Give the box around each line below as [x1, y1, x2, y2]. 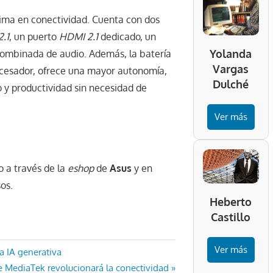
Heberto [210, 195, 252, 209]
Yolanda [210, 46, 252, 60]
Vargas [213, 62, 249, 76]
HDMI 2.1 [59, 30, 98, 43]
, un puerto [9, 30, 59, 43]
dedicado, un [98, 30, 156, 43]
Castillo [211, 210, 251, 224]
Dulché [213, 77, 249, 91]
